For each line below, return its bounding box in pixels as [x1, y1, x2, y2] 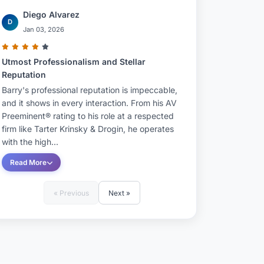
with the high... [2, 137, 58, 147]
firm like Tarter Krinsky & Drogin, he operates [2, 124, 174, 134]
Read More [10, 158, 47, 167]
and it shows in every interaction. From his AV [2, 98, 177, 108]
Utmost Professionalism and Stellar [2, 57, 146, 67]
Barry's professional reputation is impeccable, [2, 85, 177, 95]
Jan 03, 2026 [23, 25, 64, 34]
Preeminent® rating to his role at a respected [2, 111, 174, 121]
